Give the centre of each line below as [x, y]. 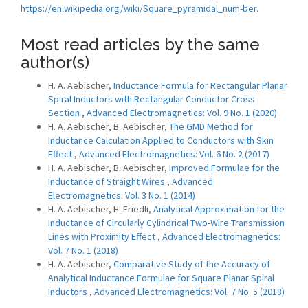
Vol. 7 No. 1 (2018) [83, 250]
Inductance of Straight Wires [108, 181]
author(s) [55, 62]
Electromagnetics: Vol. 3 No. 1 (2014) [122, 195]
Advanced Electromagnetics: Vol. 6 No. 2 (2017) [174, 154]
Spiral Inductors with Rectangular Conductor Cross [152, 99]
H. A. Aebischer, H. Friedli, [101, 209]
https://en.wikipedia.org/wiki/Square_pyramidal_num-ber [139, 8]
